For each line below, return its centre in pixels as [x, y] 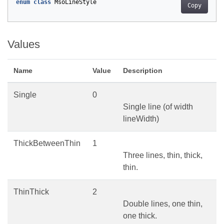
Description [143, 71]
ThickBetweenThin [47, 143]
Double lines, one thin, [163, 204]
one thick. [140, 216]
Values [24, 44]
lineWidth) [141, 119]
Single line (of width [158, 107]
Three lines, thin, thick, [163, 155]
